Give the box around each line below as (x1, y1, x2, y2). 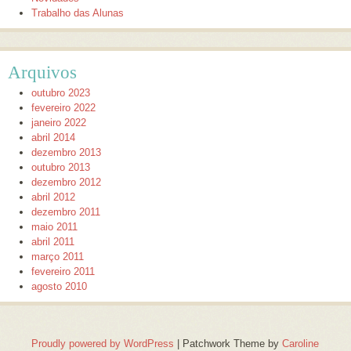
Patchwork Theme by (183, 337, 283, 349)
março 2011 (31, 250, 84, 262)
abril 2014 (31, 131, 75, 143)
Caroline (282, 337, 320, 349)
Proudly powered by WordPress (31, 337, 175, 349)
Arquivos (8, 61, 77, 82)
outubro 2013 (31, 161, 90, 173)
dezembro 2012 (31, 175, 101, 188)
